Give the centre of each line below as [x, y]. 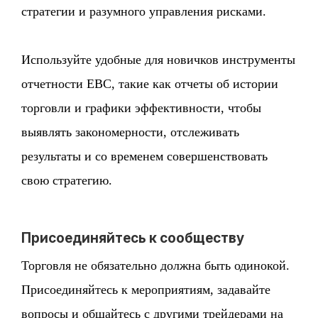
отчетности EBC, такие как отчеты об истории [150, 84]
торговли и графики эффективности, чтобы [142, 108]
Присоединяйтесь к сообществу [133, 238]
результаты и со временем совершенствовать [145, 157]
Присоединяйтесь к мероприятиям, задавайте [146, 290]
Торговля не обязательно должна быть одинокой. [156, 266]
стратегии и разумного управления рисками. [144, 12]
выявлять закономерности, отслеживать [131, 132]
